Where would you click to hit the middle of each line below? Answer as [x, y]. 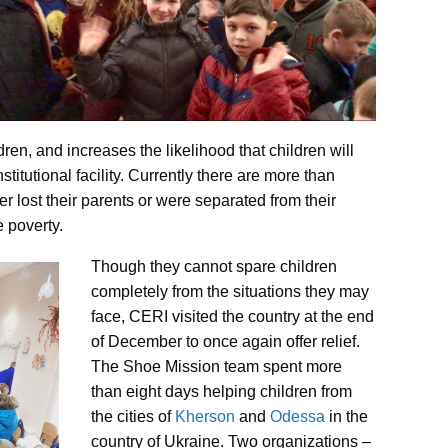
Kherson [205, 416]
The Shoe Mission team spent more [216, 366]
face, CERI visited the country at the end [232, 316]
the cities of [133, 416]
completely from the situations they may [230, 291]
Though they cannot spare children [214, 266]
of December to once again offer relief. [225, 341]
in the [346, 416]
